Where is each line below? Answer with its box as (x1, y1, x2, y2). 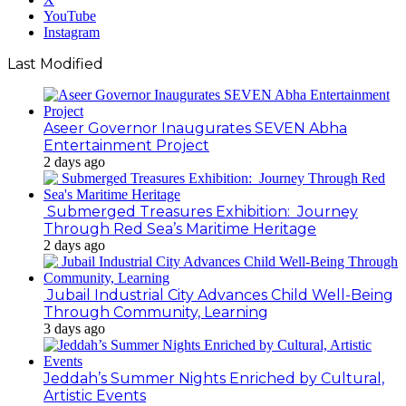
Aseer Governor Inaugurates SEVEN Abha (43, 119, 347, 137)
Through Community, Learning (43, 303, 268, 321)
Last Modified (7, 54, 103, 72)
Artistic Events (43, 386, 146, 404)
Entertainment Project (43, 136, 209, 154)
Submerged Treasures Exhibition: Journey (43, 202, 358, 220)
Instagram (43, 24, 100, 40)
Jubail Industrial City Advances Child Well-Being (43, 285, 393, 304)
